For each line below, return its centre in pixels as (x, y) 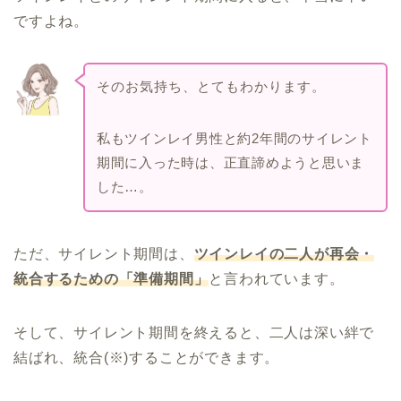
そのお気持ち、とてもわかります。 (211, 86)
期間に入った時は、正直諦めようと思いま (230, 162)
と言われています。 (277, 278)
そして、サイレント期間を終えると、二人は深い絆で (194, 332)
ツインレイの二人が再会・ (284, 253)
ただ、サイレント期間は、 (104, 253)
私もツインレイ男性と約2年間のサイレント (234, 138)
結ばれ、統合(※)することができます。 (147, 357)
